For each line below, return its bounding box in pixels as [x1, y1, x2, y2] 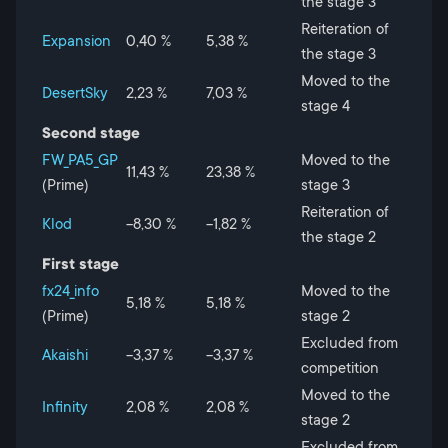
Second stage [42, 123, 140, 143]
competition [301, 359, 379, 377]
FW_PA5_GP [42, 151, 118, 169]
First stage [42, 254, 119, 274]
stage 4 [301, 97, 350, 115]
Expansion [42, 32, 111, 50]
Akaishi [42, 346, 88, 364]
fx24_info [42, 282, 99, 300]
